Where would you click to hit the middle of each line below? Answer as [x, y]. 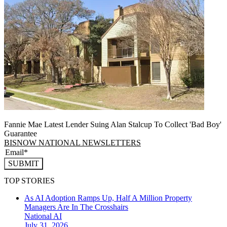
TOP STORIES [29, 181]
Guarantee [21, 133]
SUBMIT [24, 163]
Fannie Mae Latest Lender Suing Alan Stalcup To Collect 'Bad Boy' [113, 124]
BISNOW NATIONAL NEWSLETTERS [72, 142]
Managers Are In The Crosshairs [76, 207]
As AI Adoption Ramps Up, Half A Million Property [108, 198]
